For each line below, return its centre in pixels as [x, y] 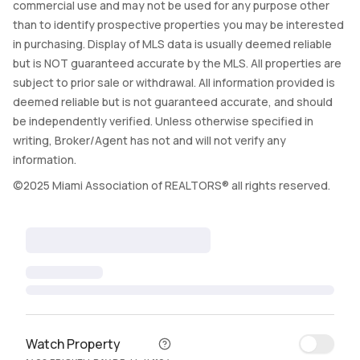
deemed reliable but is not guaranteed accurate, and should [173, 102]
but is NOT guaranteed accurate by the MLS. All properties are [177, 63]
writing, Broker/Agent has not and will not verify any [149, 140]
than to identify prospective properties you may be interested [178, 25]
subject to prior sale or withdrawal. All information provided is [174, 82]
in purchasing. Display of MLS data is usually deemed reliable [172, 44]
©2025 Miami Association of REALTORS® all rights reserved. [172, 185]
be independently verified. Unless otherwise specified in [163, 121]
